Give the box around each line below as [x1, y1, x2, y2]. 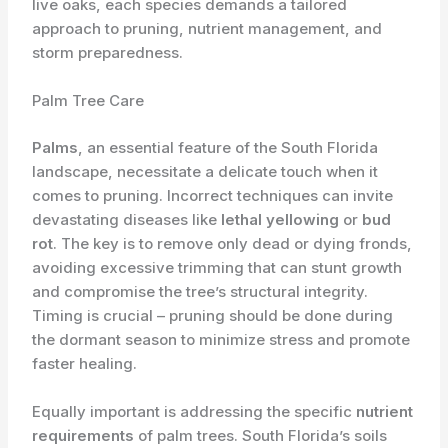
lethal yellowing [221, 209, 340, 229]
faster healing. [32, 353, 138, 373]
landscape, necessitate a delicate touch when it [32, 161, 379, 181]
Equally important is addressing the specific [32, 401, 357, 421]
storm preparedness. [32, 43, 184, 63]
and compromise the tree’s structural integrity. [32, 281, 369, 301]
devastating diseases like [32, 209, 222, 229]
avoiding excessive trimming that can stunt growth [32, 257, 403, 277]
